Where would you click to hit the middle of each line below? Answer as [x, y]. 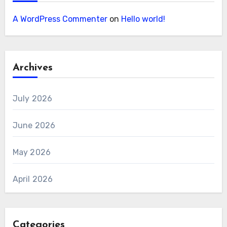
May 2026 [32, 153]
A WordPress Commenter [60, 19]
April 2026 [33, 179]
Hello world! [143, 19]
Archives [32, 68]
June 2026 [34, 126]
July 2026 [32, 99]
